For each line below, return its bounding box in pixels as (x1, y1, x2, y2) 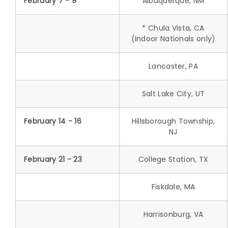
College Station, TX (138, 154, 209, 164)
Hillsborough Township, (131, 116, 215, 126)
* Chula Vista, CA (142, 22, 205, 33)
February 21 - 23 (24, 154, 82, 164)
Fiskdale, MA (151, 181, 195, 192)
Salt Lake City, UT (141, 88, 205, 99)
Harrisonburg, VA (143, 209, 204, 219)
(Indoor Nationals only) (131, 33, 216, 44)
